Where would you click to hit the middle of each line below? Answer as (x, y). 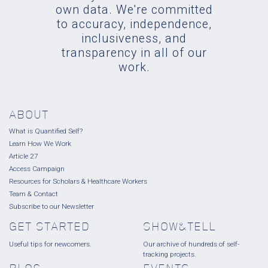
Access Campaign (37, 169)
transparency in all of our (134, 53)
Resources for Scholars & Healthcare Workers (78, 182)
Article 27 (24, 156)
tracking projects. (170, 255)
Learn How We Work (40, 144)
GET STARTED (49, 228)
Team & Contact (33, 194)
